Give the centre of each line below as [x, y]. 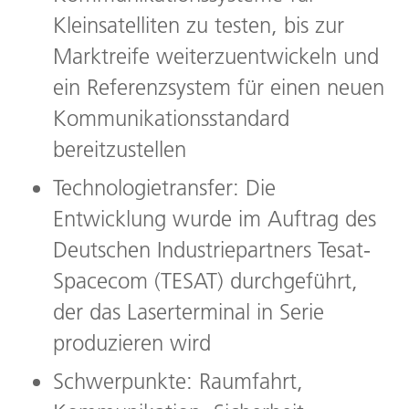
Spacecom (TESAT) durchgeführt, [205, 281]
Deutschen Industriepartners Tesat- [212, 250]
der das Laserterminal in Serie [189, 312]
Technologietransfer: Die [164, 188]
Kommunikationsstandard [171, 119]
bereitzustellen [120, 150]
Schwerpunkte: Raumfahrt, [178, 382]
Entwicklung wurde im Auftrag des [215, 219]
